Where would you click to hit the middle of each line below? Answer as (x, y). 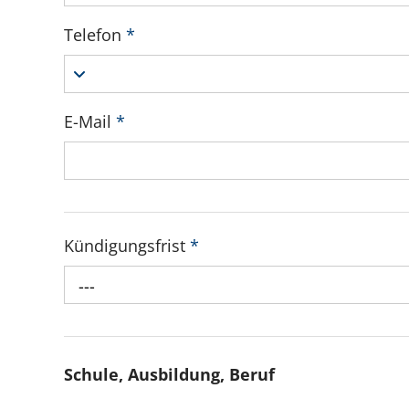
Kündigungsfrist (127, 245)
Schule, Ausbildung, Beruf (169, 375)
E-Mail (90, 121)
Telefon (95, 34)
